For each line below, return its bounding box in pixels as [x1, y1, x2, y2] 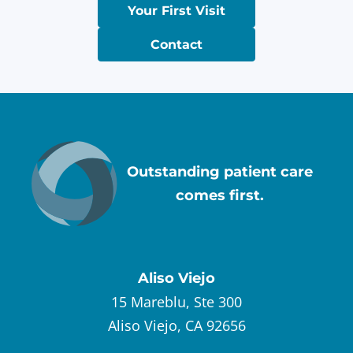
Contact [150, 36, 203, 52]
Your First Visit [128, 2, 225, 18]
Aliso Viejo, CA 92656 [107, 315, 246, 335]
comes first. [175, 186, 264, 204]
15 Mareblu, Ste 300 [111, 292, 242, 311]
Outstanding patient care [126, 162, 313, 180]
